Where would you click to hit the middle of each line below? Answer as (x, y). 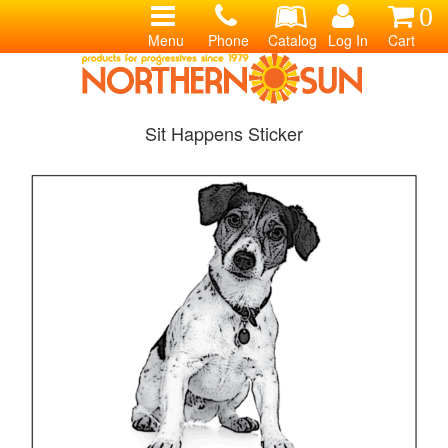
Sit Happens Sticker (224, 133)
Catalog (292, 40)
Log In (348, 40)
